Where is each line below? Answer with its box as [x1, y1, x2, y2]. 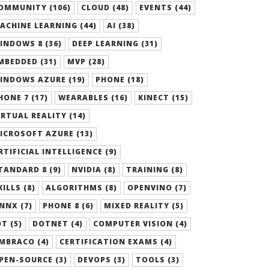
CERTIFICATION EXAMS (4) [59, 237, 172, 247]
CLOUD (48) [81, 2, 129, 13]
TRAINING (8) [126, 165, 183, 175]
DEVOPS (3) [77, 255, 125, 265]
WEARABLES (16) [58, 92, 128, 103]
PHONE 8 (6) [43, 201, 94, 211]
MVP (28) [67, 56, 105, 67]
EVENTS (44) [139, 2, 192, 13]
